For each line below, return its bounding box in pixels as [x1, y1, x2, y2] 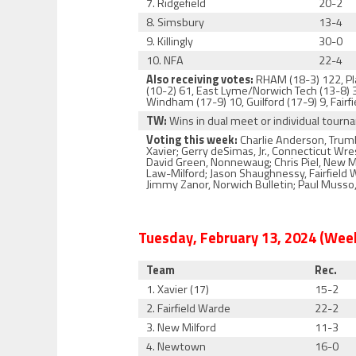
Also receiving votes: [146, 71, 254, 88]
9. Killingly [146, 33, 194, 50]
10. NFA [146, 52, 184, 69]
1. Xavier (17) [146, 281, 210, 298]
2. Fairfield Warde [146, 300, 231, 317]
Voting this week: [146, 131, 238, 149]
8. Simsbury [146, 14, 205, 31]
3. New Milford [146, 319, 217, 336]
